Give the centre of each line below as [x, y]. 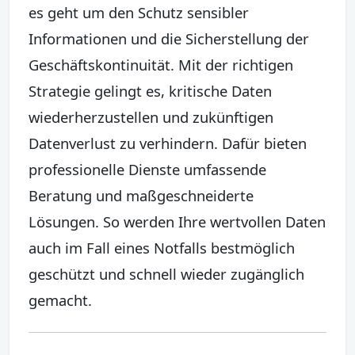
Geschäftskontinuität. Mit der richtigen [161, 64]
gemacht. [60, 300]
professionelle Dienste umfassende [147, 169]
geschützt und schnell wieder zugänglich [166, 273]
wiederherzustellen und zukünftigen [151, 116]
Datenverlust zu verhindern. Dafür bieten [168, 143]
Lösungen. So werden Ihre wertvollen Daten [177, 221]
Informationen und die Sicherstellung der [169, 38]
